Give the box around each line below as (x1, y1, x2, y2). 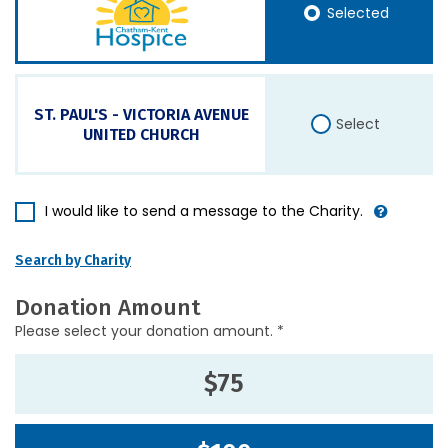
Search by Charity (15, 252, 131, 269)
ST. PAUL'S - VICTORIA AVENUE (34, 104, 250, 124)
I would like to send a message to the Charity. (45, 201, 363, 221)
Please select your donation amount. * (15, 321, 284, 341)
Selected (327, 3, 390, 23)
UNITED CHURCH (83, 124, 201, 144)
